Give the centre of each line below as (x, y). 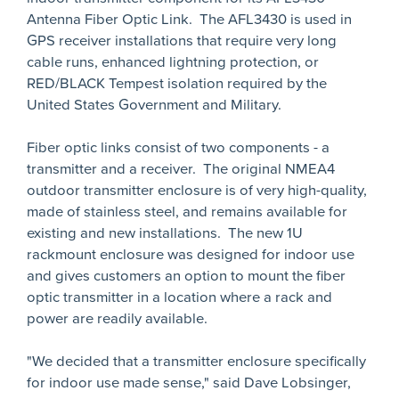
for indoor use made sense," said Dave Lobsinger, (189, 383)
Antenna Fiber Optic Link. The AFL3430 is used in (189, 20)
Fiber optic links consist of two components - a (178, 148)
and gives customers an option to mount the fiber (186, 276)
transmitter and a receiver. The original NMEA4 (181, 169)
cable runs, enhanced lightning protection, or (173, 62)
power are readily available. (117, 319)
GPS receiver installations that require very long (182, 41)
